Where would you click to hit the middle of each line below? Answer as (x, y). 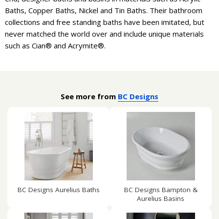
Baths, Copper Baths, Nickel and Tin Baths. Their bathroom (104, 10)
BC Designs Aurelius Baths (58, 190)
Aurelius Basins (161, 198)
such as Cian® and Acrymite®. (55, 45)
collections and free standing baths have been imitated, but (105, 22)
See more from (89, 96)
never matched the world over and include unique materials (104, 34)
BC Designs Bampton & (161, 190)
